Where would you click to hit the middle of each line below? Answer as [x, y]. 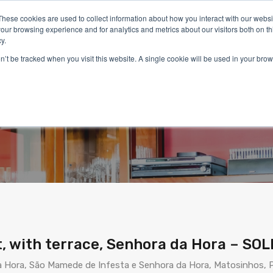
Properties [77, 68]
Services [137, 68]
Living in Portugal [212, 68]
